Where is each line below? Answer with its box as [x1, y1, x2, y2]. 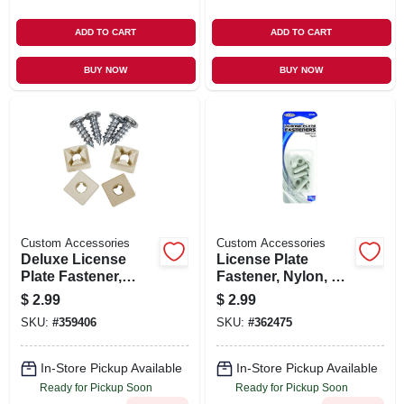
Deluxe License [20, 251, 126, 267]
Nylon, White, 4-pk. [20, 285, 148, 301]
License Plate [216, 251, 308, 267]
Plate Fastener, [20, 268, 122, 284]
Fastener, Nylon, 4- [216, 268, 344, 284]
